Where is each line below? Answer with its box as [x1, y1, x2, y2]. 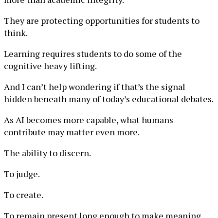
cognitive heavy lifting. [4, 60, 97, 72]
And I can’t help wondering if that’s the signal [4, 81, 185, 92]
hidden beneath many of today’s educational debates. [4, 93, 214, 105]
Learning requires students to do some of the [4, 48, 182, 59]
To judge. [4, 168, 40, 180]
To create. [4, 189, 43, 200]
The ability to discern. [4, 147, 91, 159]
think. [4, 27, 28, 38]
